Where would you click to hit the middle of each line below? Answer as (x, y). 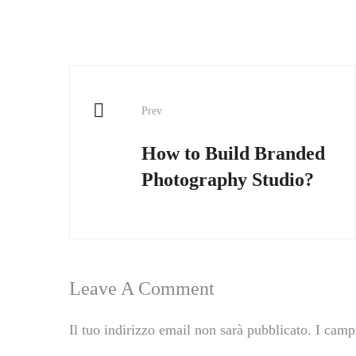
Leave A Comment (142, 288)
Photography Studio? (228, 179)
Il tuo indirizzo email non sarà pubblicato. (190, 329)
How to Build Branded (233, 153)
